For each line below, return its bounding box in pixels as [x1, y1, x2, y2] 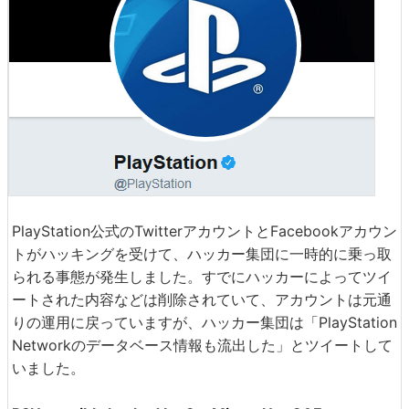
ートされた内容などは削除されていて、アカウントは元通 [12, 290, 392, 309]
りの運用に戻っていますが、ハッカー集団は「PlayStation [12, 313, 397, 331]
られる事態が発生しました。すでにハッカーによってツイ [12, 267, 392, 286]
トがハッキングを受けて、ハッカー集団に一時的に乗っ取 [12, 245, 392, 263]
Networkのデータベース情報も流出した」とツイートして [12, 336, 393, 354]
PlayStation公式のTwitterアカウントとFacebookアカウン [12, 222, 397, 240]
